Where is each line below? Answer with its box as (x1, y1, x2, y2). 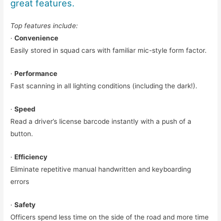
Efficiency (14, 153, 48, 161)
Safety (14, 200, 36, 209)
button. (10, 130, 34, 138)
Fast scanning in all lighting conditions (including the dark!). (10, 82, 198, 90)
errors (10, 178, 30, 186)
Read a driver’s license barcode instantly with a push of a (10, 117, 192, 126)
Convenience (14, 34, 59, 42)
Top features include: (10, 22, 78, 30)
